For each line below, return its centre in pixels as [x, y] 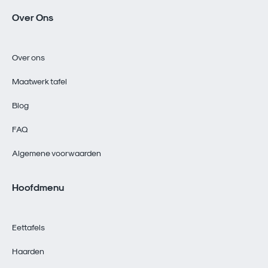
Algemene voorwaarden [57, 153]
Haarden [28, 251]
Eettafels [28, 227]
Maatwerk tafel [39, 81]
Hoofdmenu [38, 187]
